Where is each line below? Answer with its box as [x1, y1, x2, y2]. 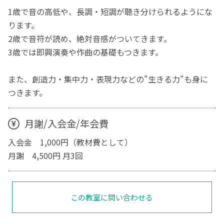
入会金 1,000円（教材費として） [8, 135, 133, 148]
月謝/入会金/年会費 [24, 116, 108, 131]
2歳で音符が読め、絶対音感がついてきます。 [8, 32, 172, 45]
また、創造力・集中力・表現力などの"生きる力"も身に [8, 73, 208, 85]
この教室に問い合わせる [70, 192, 153, 203]
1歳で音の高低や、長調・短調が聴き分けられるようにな [8, 5, 213, 18]
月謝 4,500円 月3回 [8, 149, 83, 161]
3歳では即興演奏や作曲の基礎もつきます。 [8, 46, 163, 58]
